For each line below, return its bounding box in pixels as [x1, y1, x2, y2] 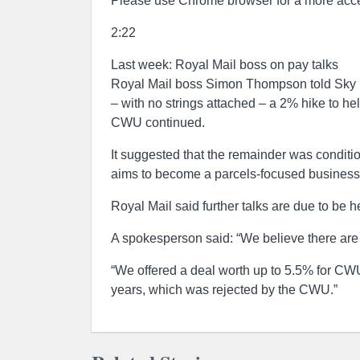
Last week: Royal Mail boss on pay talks [111, 58, 338, 72]
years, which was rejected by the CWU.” [111, 283, 337, 297]
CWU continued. [111, 116, 205, 129]
